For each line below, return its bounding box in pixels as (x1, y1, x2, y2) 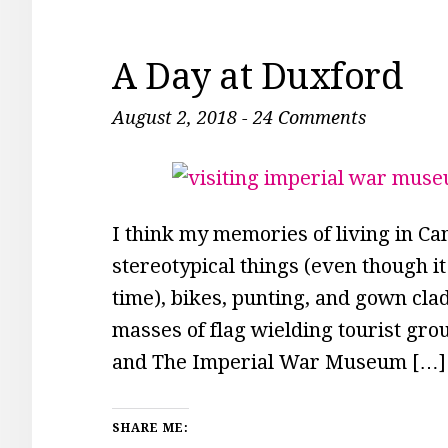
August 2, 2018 (112, 107, 237, 128)
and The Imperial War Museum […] (112, 350, 446, 374)
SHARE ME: (112, 421, 189, 435)
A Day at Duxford (112, 55, 402, 98)
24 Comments (253, 107, 366, 128)
